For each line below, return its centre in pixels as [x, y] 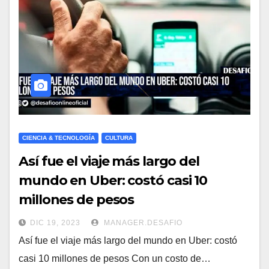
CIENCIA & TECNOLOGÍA [59, 138]
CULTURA [119, 138]
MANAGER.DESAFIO [142, 223]
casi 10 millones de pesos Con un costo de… [115, 259]
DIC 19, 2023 [55, 223]
